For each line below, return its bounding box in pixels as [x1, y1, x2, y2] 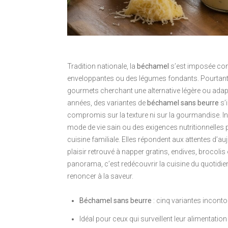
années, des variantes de [67, 99, 147, 107]
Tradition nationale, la [67, 62, 137, 71]
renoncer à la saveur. [67, 172, 133, 181]
